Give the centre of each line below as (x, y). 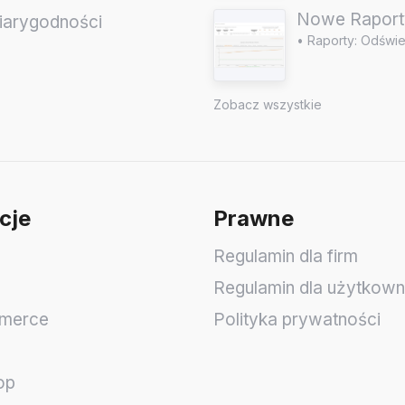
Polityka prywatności (297, 320)
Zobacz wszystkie (268, 105)
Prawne (254, 219)
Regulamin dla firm (286, 257)
